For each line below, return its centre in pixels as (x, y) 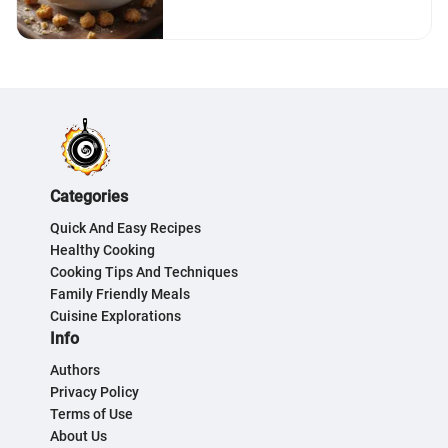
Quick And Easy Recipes (125, 228)
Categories (89, 196)
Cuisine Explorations (115, 316)
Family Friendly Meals (120, 294)
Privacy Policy (94, 392)
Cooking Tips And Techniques (144, 272)
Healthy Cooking (102, 250)
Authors (75, 370)
